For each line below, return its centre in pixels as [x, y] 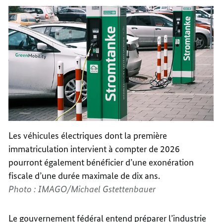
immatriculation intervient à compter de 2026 [94, 149]
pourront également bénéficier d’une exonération [101, 163]
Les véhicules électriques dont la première [88, 136]
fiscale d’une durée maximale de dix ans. [84, 176]
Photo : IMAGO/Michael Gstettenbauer [82, 189]
